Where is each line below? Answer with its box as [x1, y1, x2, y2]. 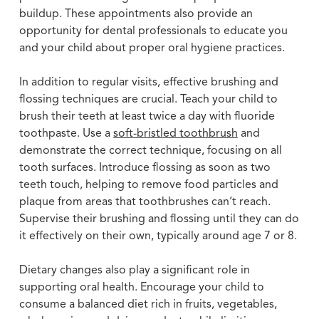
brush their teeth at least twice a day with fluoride [19, 110, 275, 122]
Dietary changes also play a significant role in [19, 264, 250, 276]
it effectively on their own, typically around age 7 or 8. [19, 230, 297, 242]
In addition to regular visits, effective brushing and [19, 76, 278, 88]
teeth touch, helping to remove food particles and [19, 179, 278, 191]
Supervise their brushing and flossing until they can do [19, 213, 299, 225]
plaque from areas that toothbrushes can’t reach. [19, 196, 271, 208]
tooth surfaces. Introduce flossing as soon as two [19, 162, 271, 174]
